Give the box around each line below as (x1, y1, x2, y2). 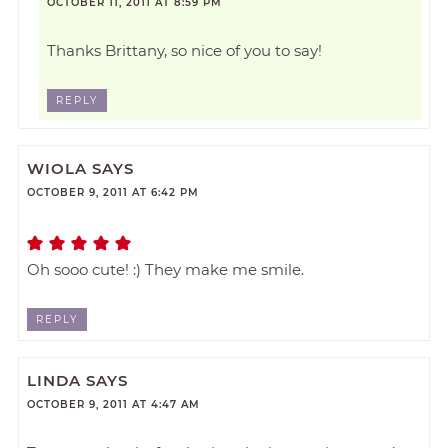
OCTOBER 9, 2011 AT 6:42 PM (27, 186, 200, 200)
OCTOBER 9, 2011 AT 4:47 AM (27, 397, 201, 411)
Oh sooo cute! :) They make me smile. (27, 260, 305, 280)
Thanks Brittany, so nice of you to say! (47, 41, 322, 61)
